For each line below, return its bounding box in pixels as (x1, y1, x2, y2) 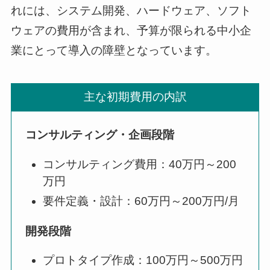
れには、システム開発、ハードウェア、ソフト (10, 4, 251, 17)
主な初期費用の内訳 (83, 90, 187, 104)
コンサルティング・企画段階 (25, 128, 175, 142)
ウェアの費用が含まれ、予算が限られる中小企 (10, 24, 251, 37)
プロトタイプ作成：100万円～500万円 (42, 254, 243, 267)
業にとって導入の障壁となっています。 (10, 44, 217, 57)
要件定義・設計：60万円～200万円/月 (42, 194, 239, 207)
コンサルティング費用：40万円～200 (42, 158, 236, 171)
